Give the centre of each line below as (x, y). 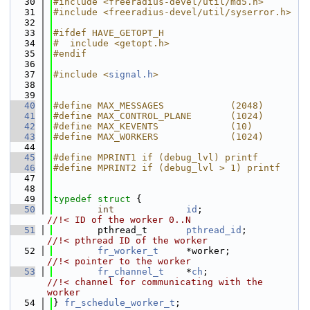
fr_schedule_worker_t (120, 303)
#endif (70, 54)
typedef (73, 199)
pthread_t (120, 230)
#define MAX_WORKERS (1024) (158, 137)
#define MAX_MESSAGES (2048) (158, 106)
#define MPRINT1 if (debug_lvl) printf (156, 157)
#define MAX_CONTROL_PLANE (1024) (158, 116)
